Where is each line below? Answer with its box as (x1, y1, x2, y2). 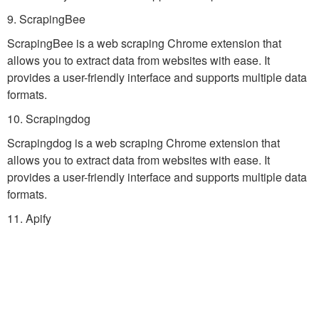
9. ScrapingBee (7, 11, 85, 27)
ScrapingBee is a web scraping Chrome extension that (7, 35, 281, 51)
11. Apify (7, 210, 51, 226)
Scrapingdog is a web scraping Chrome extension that (7, 135, 280, 151)
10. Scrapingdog (7, 110, 90, 127)
